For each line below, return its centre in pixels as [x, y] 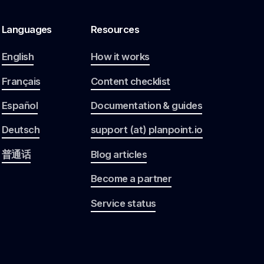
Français [21, 81]
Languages [27, 29]
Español [20, 105]
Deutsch [21, 130]
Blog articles [118, 154]
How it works [120, 57]
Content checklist [130, 81]
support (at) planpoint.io [146, 130]
